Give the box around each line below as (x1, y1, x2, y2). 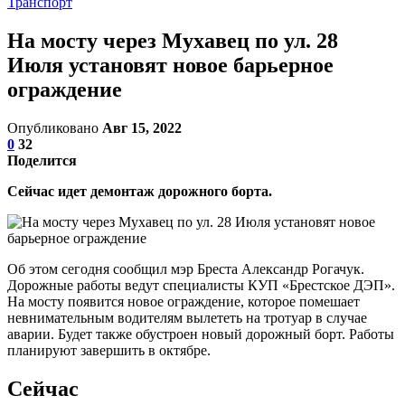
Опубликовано (7, 119, 102, 136)
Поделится (7, 152, 77, 168)
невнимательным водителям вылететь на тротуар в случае (7, 309, 367, 325)
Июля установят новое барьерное (7, 52, 334, 77)
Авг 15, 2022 (102, 119, 182, 136)
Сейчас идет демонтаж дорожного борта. (7, 183, 272, 199)
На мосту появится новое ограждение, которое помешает (7, 293, 360, 309)
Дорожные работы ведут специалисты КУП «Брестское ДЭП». (7, 277, 395, 293)
